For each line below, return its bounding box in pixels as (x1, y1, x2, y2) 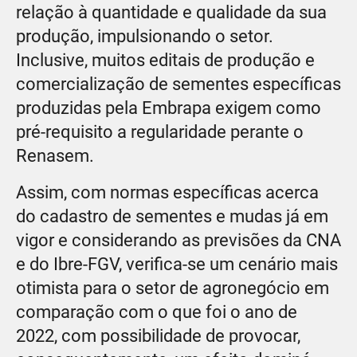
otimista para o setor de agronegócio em (16, 277, 329, 298)
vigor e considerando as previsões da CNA (16, 229, 341, 250)
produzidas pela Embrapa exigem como (16, 97, 321, 118)
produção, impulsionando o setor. (16, 25, 273, 46)
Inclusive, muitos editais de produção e (16, 49, 315, 70)
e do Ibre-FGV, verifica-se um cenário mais (16, 253, 338, 274)
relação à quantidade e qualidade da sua (16, 2, 327, 22)
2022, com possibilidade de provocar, (16, 325, 300, 346)
